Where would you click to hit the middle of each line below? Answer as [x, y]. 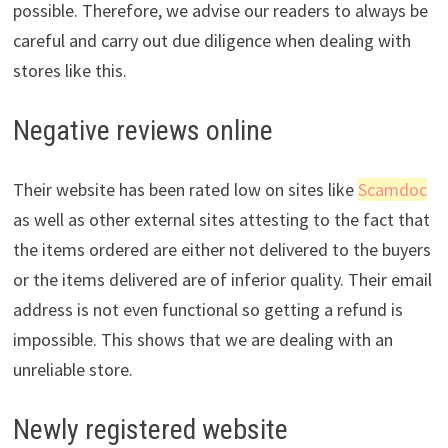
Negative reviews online [142, 131]
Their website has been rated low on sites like [185, 190]
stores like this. [69, 71]
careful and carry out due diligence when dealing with [211, 41]
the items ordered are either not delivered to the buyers [221, 250]
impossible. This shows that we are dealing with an [202, 340]
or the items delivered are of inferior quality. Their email [222, 280]
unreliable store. [72, 370]
